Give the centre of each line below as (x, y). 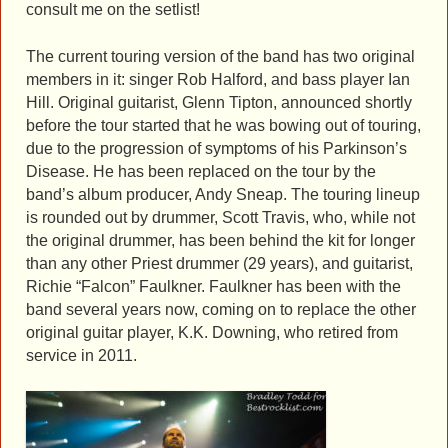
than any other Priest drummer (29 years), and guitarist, (219, 263)
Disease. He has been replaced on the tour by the (201, 171)
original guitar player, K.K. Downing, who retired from (212, 332)
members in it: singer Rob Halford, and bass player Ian (218, 79)
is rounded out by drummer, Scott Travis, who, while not (220, 217)
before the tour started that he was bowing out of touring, (223, 125)
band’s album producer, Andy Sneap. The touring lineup (223, 194)
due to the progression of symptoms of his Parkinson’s (216, 148)
